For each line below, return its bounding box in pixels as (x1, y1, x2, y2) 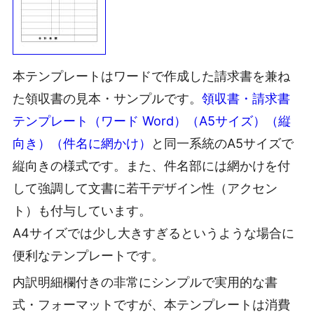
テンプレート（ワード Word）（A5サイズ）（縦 (13, 114, 291, 129)
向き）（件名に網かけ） (13, 136, 151, 151)
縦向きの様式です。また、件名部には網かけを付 (13, 158, 290, 174)
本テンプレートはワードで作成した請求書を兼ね (13, 69, 290, 84)
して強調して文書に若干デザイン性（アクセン (13, 181, 278, 196)
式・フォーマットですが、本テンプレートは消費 (13, 296, 290, 312)
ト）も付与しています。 (13, 203, 151, 219)
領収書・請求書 (202, 91, 290, 107)
